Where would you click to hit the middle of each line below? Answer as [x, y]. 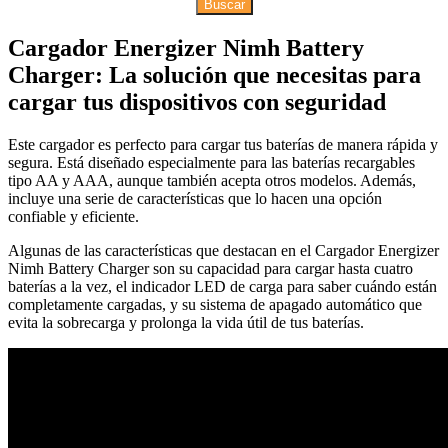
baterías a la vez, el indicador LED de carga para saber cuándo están [222, 286]
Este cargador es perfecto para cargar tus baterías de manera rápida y [223, 144]
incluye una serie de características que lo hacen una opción [195, 198]
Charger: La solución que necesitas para [214, 74]
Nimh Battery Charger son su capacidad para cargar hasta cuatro [210, 268]
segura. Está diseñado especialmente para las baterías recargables [211, 162]
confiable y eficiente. [73, 216]
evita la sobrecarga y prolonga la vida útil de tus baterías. [186, 322]
